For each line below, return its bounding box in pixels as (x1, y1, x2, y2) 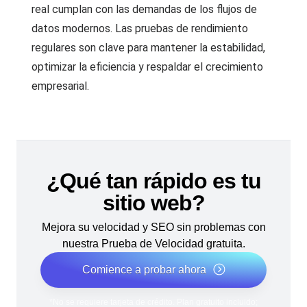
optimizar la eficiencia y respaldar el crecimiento (32, 60, 263, 73)
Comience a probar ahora (82, 264, 206, 276)
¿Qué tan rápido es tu (46, 169, 261, 194)
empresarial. (32, 79, 89, 93)
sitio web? (102, 191, 205, 216)
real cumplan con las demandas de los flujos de (32, 2, 257, 16)
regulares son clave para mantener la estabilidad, (32, 40, 265, 54)
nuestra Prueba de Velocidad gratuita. (62, 238, 245, 250)
